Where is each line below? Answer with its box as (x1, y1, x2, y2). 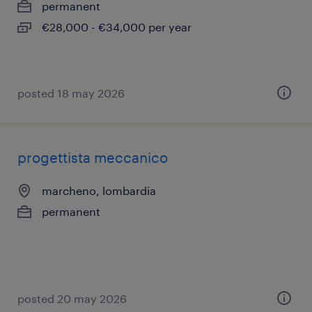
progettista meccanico (17, 149, 168, 166)
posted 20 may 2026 (17, 292, 127, 305)
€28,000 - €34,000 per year (42, 20, 192, 33)
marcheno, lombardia (42, 184, 156, 197)
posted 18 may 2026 (17, 86, 125, 100)
